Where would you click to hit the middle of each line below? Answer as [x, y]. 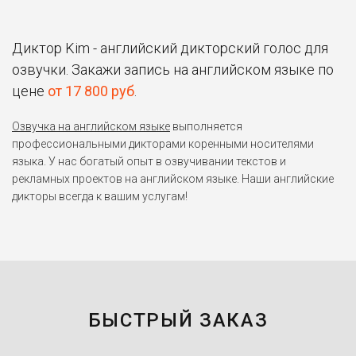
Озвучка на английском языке [91, 126]
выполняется [206, 126]
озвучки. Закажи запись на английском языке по [173, 69]
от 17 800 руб [91, 91]
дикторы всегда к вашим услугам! [100, 196]
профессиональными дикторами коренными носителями [163, 143]
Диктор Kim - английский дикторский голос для [170, 48]
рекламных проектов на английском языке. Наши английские [173, 178]
